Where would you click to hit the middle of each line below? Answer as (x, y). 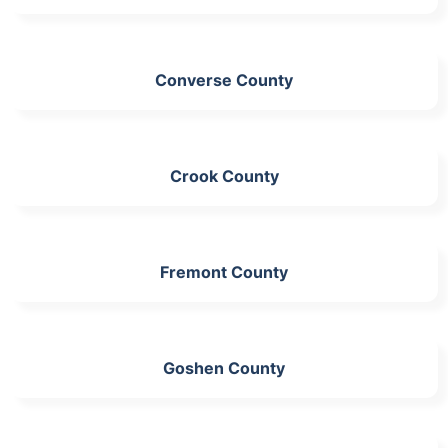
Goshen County (224, 367)
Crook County (224, 175)
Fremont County (224, 271)
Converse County (224, 79)
